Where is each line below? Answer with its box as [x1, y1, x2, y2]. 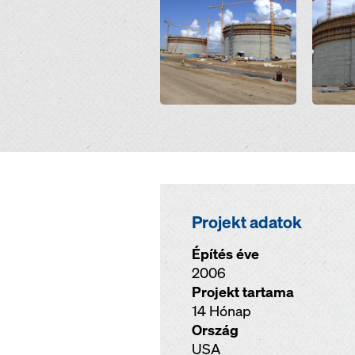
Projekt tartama [192, 283, 294, 301]
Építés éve [192, 245, 259, 263]
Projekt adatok [192, 211, 302, 233]
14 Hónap [192, 302, 251, 320]
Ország [192, 321, 239, 339]
